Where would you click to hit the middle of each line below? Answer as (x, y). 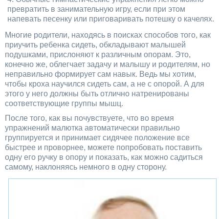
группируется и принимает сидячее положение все (97, 137)
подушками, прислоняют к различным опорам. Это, (98, 54)
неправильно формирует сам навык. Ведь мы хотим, (100, 74)
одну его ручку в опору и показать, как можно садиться (104, 157)
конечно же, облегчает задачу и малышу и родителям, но (108, 64)
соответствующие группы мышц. (64, 103)
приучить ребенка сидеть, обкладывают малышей (95, 44)
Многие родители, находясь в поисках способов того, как (108, 35)
